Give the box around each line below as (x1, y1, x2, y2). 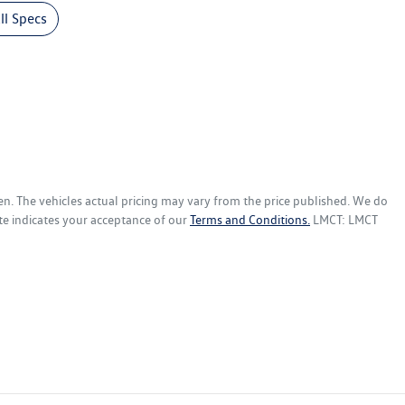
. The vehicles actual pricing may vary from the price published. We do (11, 193, 388, 209)
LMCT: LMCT (313, 212, 378, 228)
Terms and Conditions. (190, 212, 310, 228)
